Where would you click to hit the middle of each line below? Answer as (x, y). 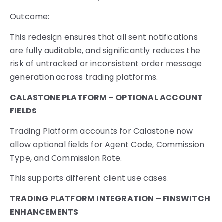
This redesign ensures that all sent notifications (104, 37)
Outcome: (30, 16)
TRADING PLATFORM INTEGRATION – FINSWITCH (110, 199)
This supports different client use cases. (89, 178)
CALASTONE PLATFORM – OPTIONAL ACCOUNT (107, 98)
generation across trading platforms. (84, 77)
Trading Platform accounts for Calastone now (102, 131)
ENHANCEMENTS (44, 212)
